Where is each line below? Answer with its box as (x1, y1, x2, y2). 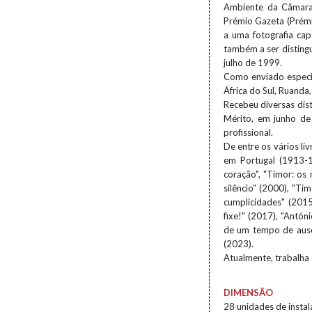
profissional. (224, 127, 273, 138)
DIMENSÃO (224, 287, 273, 298)
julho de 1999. (224, 57, 282, 68)
